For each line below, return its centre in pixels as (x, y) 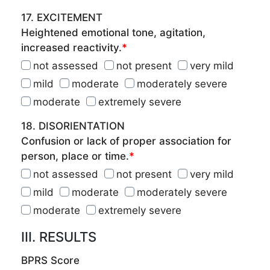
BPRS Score (50, 260)
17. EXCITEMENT (62, 17)
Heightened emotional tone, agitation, (113, 33)
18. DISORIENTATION (73, 126)
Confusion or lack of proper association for (126, 141)
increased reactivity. (71, 48)
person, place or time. (75, 156)
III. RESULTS (59, 237)
